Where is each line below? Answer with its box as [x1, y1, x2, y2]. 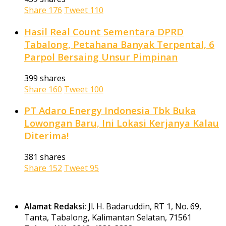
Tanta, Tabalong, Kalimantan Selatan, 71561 [24, 212, 192, 223]
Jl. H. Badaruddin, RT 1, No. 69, [86, 201, 201, 212]
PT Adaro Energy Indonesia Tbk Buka [24, 104, 196, 117]
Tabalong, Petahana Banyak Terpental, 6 [24, 37, 214, 50]
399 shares [24, 72, 66, 84]
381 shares [24, 151, 66, 162]
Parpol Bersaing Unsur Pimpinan [24, 50, 178, 63]
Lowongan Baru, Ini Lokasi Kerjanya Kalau [24, 117, 219, 130]
